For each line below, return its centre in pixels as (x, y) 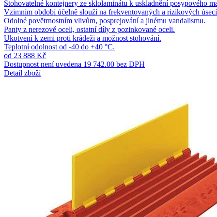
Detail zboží (22, 73)
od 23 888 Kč (25, 55)
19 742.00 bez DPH (114, 64)
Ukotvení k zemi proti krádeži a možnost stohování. (83, 38)
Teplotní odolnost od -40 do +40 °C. (59, 46)
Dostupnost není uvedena (43, 64)
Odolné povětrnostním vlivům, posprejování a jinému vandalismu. (105, 20)
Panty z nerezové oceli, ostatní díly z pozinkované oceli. (89, 29)
